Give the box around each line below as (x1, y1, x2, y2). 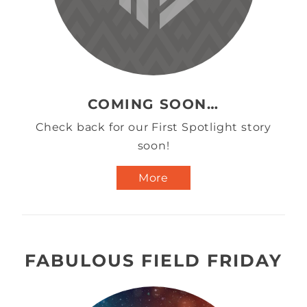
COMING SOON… (88, 95, 219, 112)
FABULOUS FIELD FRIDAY (25, 250, 282, 271)
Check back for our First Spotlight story (36, 120, 271, 134)
